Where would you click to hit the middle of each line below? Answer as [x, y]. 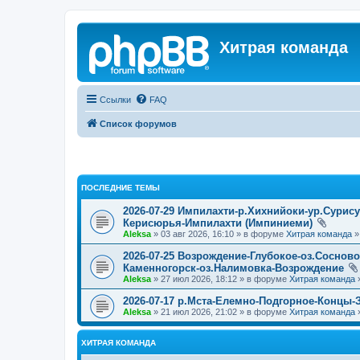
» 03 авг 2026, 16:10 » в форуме [219, 233]
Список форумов [138, 124]
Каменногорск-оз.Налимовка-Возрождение [233, 268]
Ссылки [115, 100]
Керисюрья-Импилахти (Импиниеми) [218, 223]
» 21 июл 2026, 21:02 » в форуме [220, 311]
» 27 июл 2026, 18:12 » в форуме [220, 278]
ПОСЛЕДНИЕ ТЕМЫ [121, 187]
